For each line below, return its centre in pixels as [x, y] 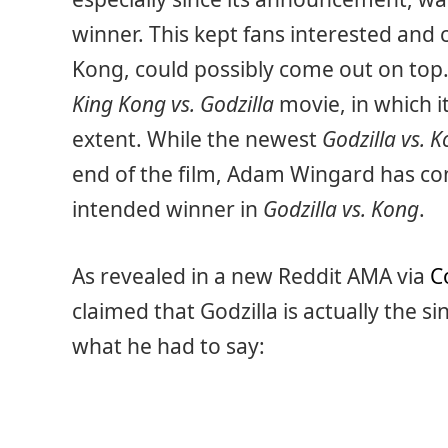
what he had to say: [168, 346]
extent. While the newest [197, 139]
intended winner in [167, 209]
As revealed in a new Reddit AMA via [251, 276]
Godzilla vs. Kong [341, 209]
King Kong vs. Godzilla [173, 104]
